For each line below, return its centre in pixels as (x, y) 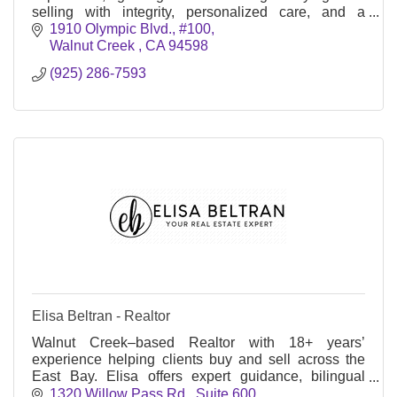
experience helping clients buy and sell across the (198, 360)
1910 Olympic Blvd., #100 (130, 29)
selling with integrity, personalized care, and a (198, 12)
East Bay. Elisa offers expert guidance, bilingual (198, 377)
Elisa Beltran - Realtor (101, 316)
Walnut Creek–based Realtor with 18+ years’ (198, 343)
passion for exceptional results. (129, 28)
